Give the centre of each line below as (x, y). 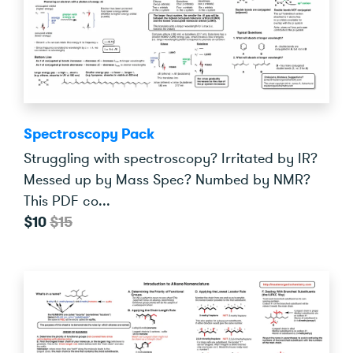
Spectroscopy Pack (89, 134)
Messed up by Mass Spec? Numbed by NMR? (167, 179)
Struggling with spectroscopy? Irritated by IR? (171, 158)
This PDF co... (67, 201)
